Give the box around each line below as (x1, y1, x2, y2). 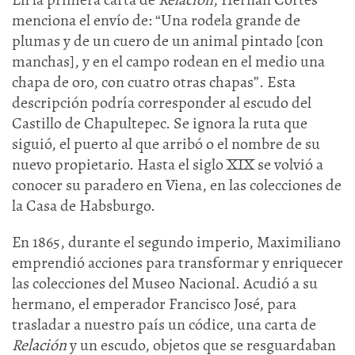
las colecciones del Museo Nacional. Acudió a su (12, 273, 318, 294)
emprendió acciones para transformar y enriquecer (12, 252, 343, 273)
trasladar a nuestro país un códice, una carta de (12, 314, 316, 335)
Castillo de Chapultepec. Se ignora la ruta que (12, 113, 307, 134)
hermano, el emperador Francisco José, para (12, 293, 296, 315)
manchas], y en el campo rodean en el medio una (12, 51, 325, 72)
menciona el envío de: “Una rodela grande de (12, 10, 300, 31)
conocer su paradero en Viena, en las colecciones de (12, 174, 342, 196)
